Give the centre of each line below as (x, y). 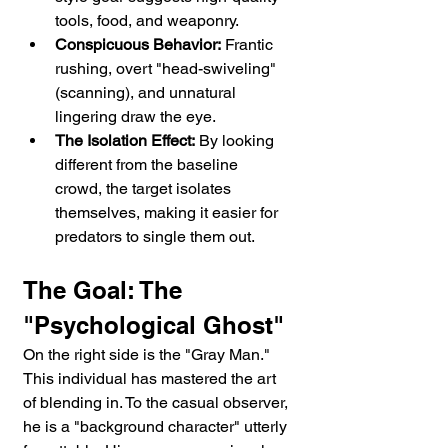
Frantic (249, 45)
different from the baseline (148, 165)
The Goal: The (106, 290)
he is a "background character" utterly (157, 427)
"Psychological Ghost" (153, 325)
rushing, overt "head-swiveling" (167, 69)
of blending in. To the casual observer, (157, 403)
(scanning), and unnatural (147, 93)
